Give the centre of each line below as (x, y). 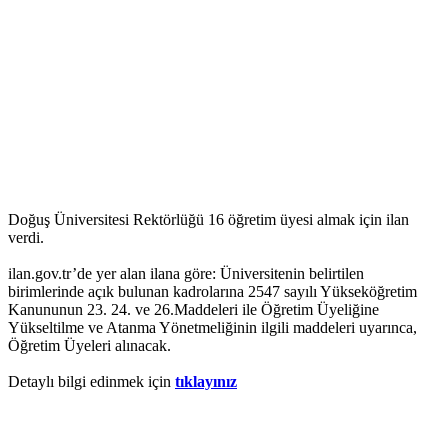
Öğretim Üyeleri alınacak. (89, 346)
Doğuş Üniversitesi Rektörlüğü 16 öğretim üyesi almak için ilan (208, 220)
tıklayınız (206, 382)
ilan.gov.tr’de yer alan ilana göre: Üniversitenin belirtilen (186, 274)
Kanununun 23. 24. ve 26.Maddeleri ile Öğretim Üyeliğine (193, 310)
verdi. (26, 238)
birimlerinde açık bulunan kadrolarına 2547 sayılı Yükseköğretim (212, 292)
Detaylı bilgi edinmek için (91, 382)
